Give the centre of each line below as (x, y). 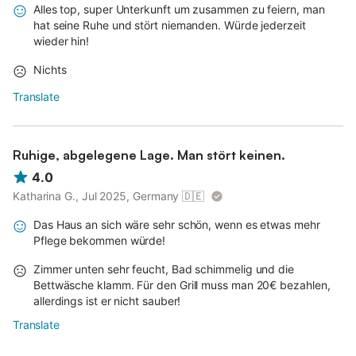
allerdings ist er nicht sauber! (107, 300)
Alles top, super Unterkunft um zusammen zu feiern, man (179, 10)
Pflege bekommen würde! (100, 240)
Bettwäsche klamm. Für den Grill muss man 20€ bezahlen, (182, 284)
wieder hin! (62, 41)
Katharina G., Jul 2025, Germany (96, 195)
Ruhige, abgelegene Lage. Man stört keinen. (149, 155)
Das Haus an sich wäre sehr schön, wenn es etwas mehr (177, 224)
